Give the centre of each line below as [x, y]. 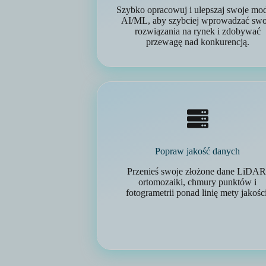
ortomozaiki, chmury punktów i [198, 182]
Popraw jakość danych [198, 151]
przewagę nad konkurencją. [197, 42]
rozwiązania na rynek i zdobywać [197, 31]
